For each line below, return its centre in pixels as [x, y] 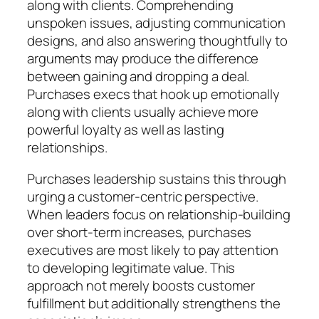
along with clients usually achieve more [143, 112]
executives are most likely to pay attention [153, 250]
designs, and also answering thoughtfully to [157, 41]
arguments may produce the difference [143, 59]
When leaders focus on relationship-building [159, 214]
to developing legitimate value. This [131, 267]
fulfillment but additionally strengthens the [154, 303]
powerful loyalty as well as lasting [126, 130]
